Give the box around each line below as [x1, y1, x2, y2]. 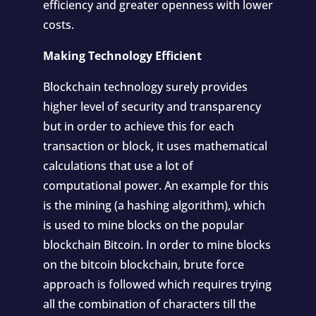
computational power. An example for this [42, 178, 269, 193]
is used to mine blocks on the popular [42, 217, 244, 233]
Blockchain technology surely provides [42, 79, 248, 95]
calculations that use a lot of [42, 158, 193, 174]
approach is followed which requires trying [42, 276, 272, 292]
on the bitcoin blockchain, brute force [42, 257, 244, 272]
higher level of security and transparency [42, 99, 261, 114]
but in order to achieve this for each [42, 119, 234, 134]
